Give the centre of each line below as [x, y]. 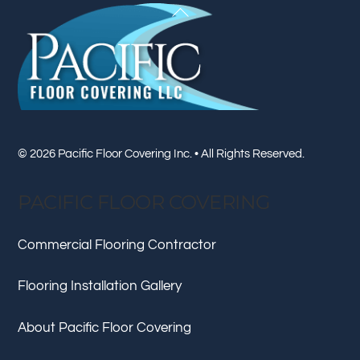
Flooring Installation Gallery [100, 286]
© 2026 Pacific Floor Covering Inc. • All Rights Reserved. [162, 154]
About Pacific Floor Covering [105, 327]
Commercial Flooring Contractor [117, 245]
